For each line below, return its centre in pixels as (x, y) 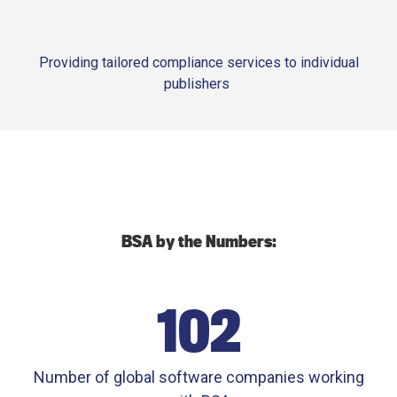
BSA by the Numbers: (198, 241)
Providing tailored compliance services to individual (198, 62)
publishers (198, 83)
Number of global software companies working (198, 377)
